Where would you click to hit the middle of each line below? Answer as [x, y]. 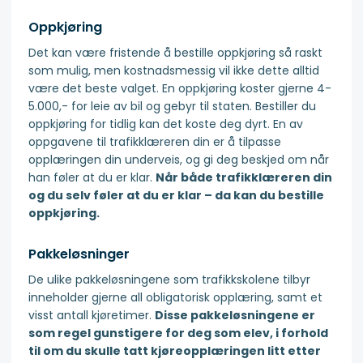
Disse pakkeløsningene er [235, 316]
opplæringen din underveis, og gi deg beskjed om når [179, 160]
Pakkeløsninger [79, 254]
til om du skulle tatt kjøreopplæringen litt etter [175, 351]
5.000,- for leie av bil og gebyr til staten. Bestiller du [172, 107]
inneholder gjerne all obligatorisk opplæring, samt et [175, 298]
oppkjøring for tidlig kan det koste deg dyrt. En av [166, 124]
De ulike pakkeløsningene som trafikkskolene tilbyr [169, 280]
